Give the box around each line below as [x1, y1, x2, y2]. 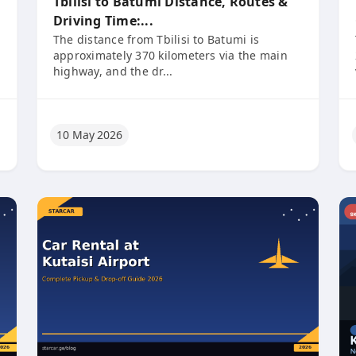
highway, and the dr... [53, 64, 173, 79]
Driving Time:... [53, 12, 153, 29]
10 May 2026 [56, 126, 123, 142]
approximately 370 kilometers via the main [53, 48, 288, 63]
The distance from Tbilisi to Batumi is [53, 32, 260, 47]
